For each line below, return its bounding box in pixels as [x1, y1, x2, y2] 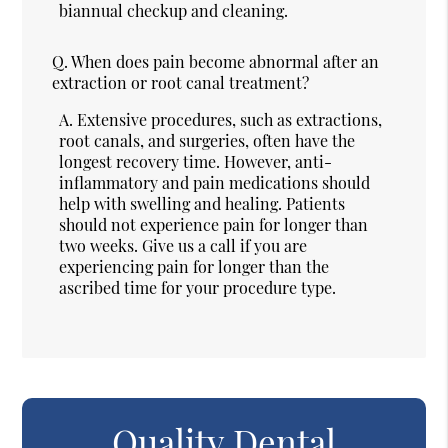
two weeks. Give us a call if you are [59, 234, 308, 256]
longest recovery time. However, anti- [59, 150, 333, 172]
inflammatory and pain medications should [59, 171, 371, 193]
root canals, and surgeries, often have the [59, 129, 356, 151]
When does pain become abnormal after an [71, 50, 380, 72]
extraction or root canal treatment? [52, 71, 310, 93]
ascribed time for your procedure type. [59, 276, 337, 298]
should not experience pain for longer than [59, 213, 369, 235]
